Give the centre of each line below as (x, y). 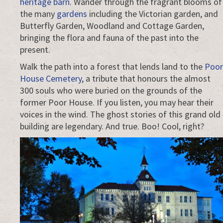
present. (35, 49)
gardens (72, 13)
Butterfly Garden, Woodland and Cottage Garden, (112, 25)
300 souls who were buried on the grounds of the (111, 90)
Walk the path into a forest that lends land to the (112, 66)
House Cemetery (51, 78)
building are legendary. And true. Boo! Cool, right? (112, 126)
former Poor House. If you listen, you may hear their (117, 102)
